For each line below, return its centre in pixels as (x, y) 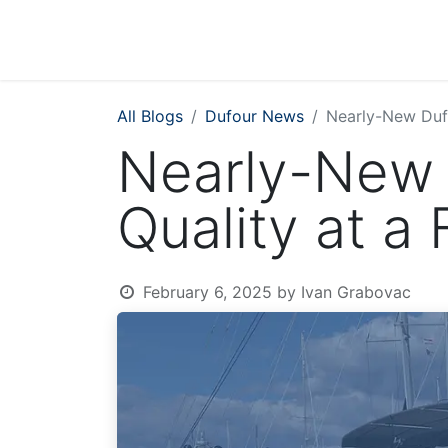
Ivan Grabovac (355, 292)
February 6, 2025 (207, 292)
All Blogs (150, 116)
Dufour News (254, 116)
